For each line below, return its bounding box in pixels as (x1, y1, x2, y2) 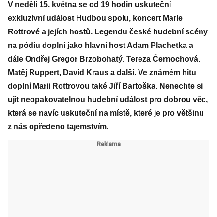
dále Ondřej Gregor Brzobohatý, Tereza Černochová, (8, 55, 200, 63)
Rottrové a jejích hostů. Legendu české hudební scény (8, 28, 208, 36)
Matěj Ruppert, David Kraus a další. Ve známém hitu (8, 68, 196, 77)
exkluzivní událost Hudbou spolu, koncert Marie (8, 14, 183, 22)
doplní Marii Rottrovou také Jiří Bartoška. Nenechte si (8, 82, 203, 90)
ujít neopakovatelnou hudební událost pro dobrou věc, (8, 95, 208, 104)
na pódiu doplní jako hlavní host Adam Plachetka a (8, 41, 193, 49)
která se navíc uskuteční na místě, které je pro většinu (8, 109, 204, 117)
